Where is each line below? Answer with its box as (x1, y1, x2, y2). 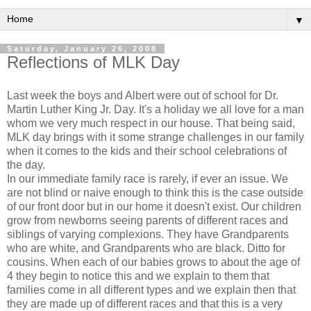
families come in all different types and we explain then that (7, 283, 296, 296)
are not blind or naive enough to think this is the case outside (7, 186, 303, 199)
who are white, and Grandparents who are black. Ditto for (7, 242, 285, 254)
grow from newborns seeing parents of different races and (7, 214, 288, 226)
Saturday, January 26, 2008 (7, 44, 158, 53)
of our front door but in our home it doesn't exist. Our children (7, 200, 301, 212)
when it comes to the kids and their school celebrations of (7, 144, 287, 157)
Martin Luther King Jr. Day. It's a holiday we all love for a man (7, 103, 304, 115)
